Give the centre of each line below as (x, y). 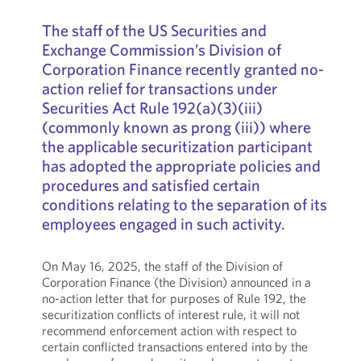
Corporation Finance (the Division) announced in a (176, 282)
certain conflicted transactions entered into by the (174, 346)
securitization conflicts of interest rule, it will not (170, 314)
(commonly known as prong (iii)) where (176, 127)
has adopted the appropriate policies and (181, 166)
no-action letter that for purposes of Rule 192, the (174, 298)
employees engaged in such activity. (163, 224)
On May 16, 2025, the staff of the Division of (162, 266)
